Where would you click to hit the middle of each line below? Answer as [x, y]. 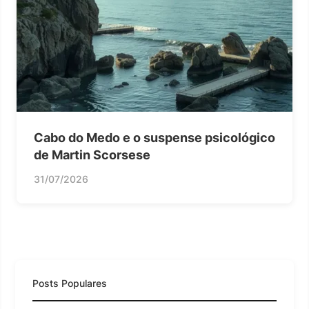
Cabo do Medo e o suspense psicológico [154, 137]
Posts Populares [70, 283]
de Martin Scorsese [92, 154]
